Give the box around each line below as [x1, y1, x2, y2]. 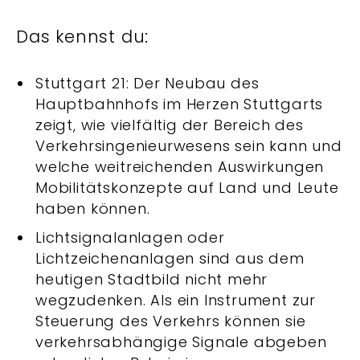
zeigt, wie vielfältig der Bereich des [35, 115, 304, 135]
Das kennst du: [16, 25, 149, 48]
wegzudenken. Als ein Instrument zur [35, 290, 316, 310]
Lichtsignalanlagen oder [35, 227, 225, 247]
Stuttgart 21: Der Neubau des [35, 73, 260, 93]
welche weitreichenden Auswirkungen [35, 157, 325, 177]
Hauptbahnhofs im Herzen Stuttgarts [35, 94, 324, 114]
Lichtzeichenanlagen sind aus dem [35, 248, 305, 268]
